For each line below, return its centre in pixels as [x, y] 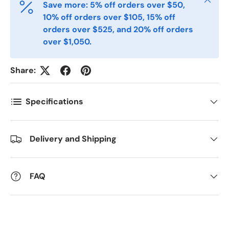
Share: [23, 70]
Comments [52, 123]
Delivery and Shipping [73, 139]
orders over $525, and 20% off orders [118, 29]
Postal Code [54, 40]
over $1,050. [67, 41]
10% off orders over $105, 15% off [109, 17]
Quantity [48, 81]
